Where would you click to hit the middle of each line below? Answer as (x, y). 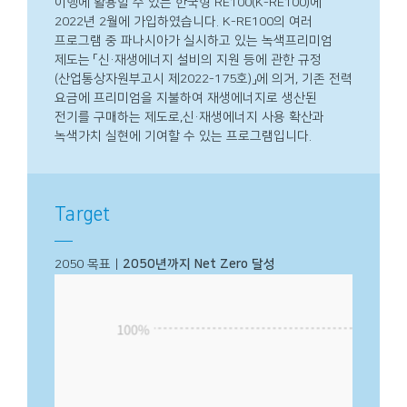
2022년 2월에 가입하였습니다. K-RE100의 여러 (184, 21)
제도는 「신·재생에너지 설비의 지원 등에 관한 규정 (188, 60)
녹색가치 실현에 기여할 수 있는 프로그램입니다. (183, 136)
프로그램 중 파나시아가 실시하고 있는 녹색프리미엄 (194, 40)
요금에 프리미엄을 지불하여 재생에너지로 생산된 (186, 98)
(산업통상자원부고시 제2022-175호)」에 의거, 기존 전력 (203, 79)
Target (82, 214)
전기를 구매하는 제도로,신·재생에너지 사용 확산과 (189, 117)
